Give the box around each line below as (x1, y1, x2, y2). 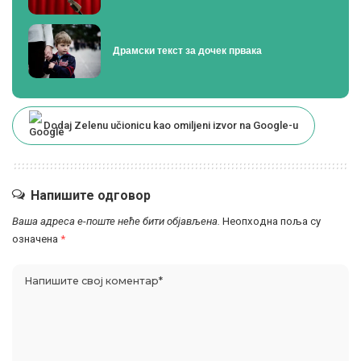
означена (12, 233, 60, 246)
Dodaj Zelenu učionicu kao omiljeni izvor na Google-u (44, 119, 298, 132)
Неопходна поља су (222, 215, 321, 228)
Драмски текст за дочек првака (113, 45, 262, 57)
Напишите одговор (31, 188, 151, 204)
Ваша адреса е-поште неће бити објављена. (12, 215, 220, 228)
